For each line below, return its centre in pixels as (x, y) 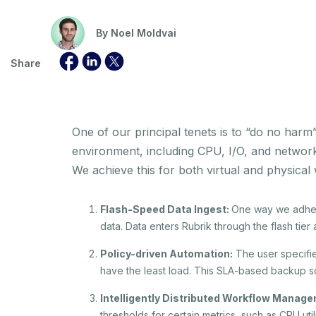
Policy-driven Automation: (166, 253)
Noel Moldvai (144, 32)
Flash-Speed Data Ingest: (166, 209)
